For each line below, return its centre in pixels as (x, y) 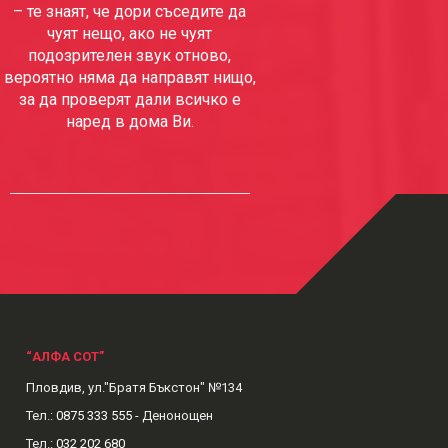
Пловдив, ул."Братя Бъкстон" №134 (133, 387)
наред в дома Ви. (129, 121)
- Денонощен (172, 415)
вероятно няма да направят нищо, (129, 77)
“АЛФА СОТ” (64, 356)
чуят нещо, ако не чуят (130, 33)
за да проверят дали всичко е (129, 99)
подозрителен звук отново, (130, 55)
